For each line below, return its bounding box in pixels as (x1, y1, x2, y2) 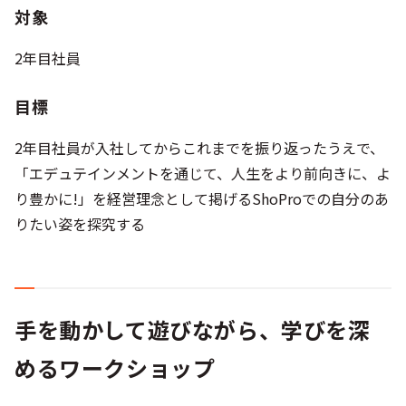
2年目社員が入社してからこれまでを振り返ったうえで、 (14, 137, 384, 159)
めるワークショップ (14, 352, 216, 383)
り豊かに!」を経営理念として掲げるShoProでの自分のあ (14, 188, 389, 209)
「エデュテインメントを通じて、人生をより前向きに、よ (14, 162, 391, 184)
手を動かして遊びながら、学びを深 (14, 314, 371, 345)
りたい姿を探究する (14, 213, 145, 235)
